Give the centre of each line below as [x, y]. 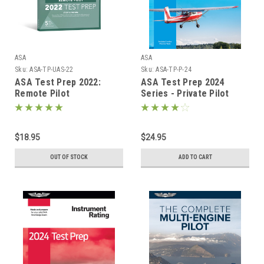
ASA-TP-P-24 [174, 69]
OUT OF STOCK [69, 157]
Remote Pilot [42, 93]
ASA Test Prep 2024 [183, 82]
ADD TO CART [195, 157]
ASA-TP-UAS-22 [52, 69]
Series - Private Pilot [185, 93]
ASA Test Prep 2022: [58, 82]
